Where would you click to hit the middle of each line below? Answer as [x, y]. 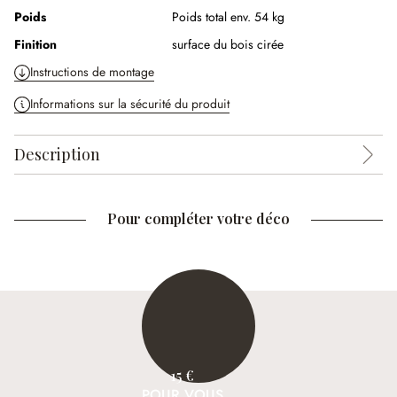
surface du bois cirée [228, 44]
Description [57, 154]
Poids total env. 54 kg [228, 17]
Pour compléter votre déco [198, 218]
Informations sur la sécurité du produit [130, 104]
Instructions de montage [92, 72]
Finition [35, 44]
